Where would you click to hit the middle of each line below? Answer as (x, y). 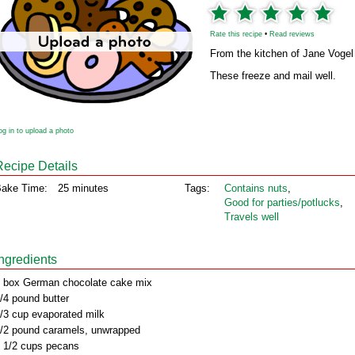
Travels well (252, 217)
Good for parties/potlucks (282, 202)
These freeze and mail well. (273, 76)
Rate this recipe (236, 34)
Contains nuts (256, 188)
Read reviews (292, 34)
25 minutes (83, 188)
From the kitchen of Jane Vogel (282, 53)
